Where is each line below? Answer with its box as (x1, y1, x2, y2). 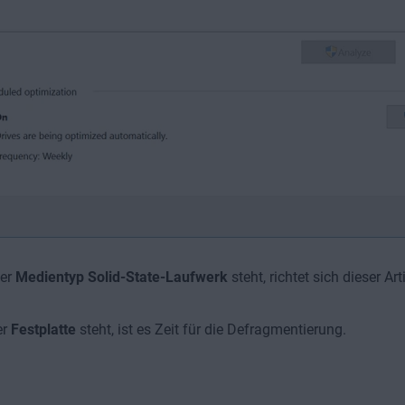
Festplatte (10, 321, 76, 338)
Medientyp (14, 268, 84, 286)
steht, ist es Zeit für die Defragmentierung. (75, 321, 346, 338)
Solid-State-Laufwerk (87, 268, 228, 286)
